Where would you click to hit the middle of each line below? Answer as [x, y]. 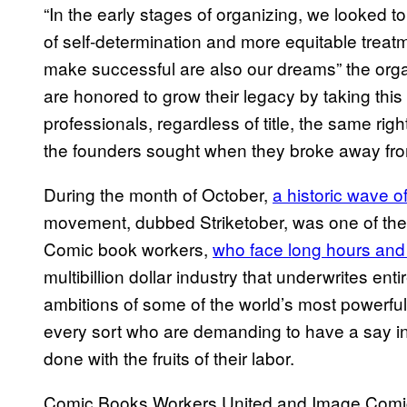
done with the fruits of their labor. [171, 358]
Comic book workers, [128, 249]
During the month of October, [158, 194]
